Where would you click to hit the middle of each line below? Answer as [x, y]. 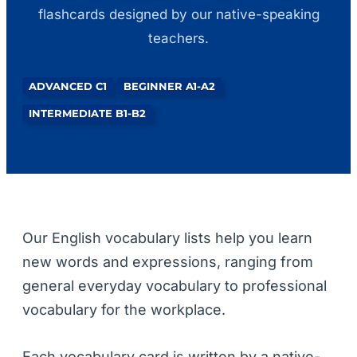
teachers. [178, 38]
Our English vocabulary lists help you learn [167, 237]
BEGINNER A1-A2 [169, 86]
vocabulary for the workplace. [124, 309]
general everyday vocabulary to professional [175, 285]
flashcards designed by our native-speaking [178, 14]
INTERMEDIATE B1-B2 [87, 113]
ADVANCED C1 [68, 86]
